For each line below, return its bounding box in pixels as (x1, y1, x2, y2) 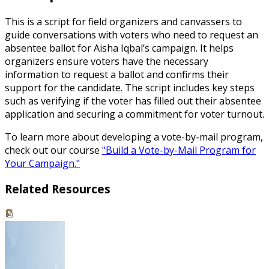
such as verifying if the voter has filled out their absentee (5, 94, 261, 108)
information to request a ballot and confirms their (5, 68, 229, 82)
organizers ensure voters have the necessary (5, 55, 208, 68)
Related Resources (5, 181, 110, 197)
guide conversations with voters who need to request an (5, 28, 258, 42)
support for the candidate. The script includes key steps (5, 81, 255, 95)
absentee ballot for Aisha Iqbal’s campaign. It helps (5, 41, 234, 55)
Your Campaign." (5, 157, 80, 171)
